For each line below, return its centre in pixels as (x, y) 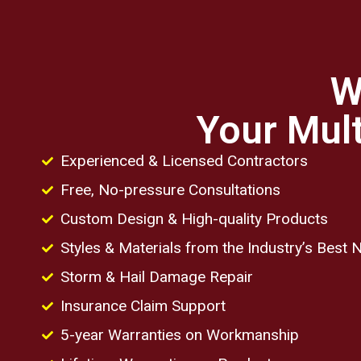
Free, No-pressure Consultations (170, 190)
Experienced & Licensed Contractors (184, 161)
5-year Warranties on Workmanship (179, 335)
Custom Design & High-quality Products (194, 219)
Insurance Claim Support (143, 306)
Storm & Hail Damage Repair (156, 277)
